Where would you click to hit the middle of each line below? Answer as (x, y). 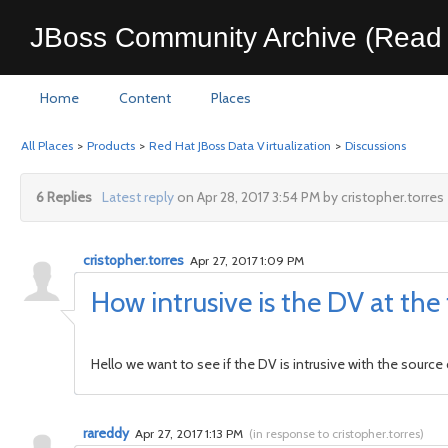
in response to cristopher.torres (336, 433)
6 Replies (64, 197)
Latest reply (137, 197)
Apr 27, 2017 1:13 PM (190, 433)
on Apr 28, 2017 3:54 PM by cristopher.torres (308, 197)
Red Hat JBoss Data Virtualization (240, 145)
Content (145, 98)
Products (111, 145)
